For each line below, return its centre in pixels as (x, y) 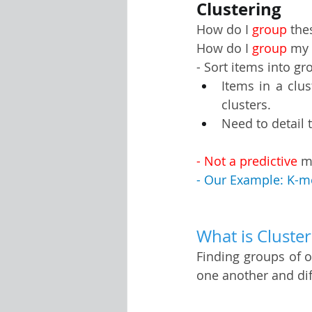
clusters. (246, 104)
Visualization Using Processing (225, 41)
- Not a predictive (249, 161)
